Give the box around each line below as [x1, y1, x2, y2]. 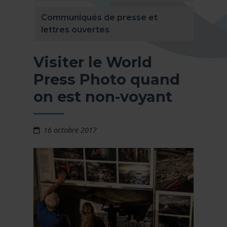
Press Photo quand [33, 70, 180, 89]
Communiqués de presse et [41, 13, 158, 23]
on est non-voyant [33, 88, 172, 106]
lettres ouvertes [41, 25, 109, 35]
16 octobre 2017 [44, 125, 97, 135]
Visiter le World [33, 53, 152, 71]
